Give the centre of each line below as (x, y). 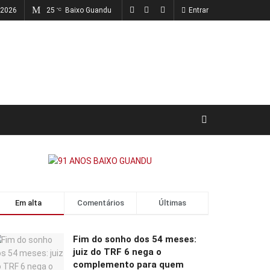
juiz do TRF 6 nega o (117, 252)
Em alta (28, 203)
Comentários (100, 203)
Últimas (172, 203)
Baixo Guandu (88, 10)
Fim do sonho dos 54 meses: (135, 240)
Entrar (198, 10)
